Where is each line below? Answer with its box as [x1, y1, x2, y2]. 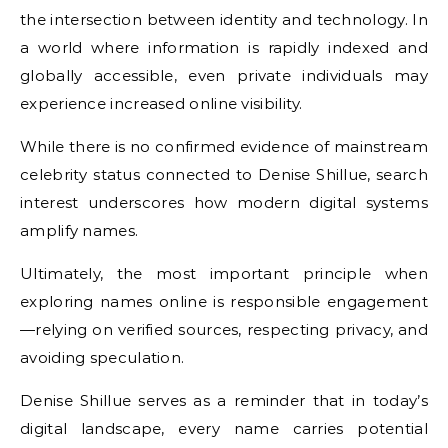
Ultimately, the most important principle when [20, 263, 428, 283]
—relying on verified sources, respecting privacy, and [20, 319, 428, 339]
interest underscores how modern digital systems [20, 192, 428, 212]
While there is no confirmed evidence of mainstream [20, 136, 428, 156]
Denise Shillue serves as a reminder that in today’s [20, 390, 428, 410]
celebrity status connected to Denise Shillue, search [20, 164, 428, 184]
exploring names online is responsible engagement [20, 291, 428, 311]
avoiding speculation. [20, 347, 185, 367]
